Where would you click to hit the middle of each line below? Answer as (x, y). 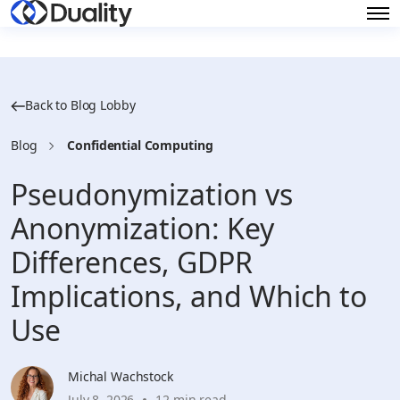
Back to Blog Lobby (80, 105)
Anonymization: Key (142, 228)
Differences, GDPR (132, 262)
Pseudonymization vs (152, 194)
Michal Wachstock (121, 376)
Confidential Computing (140, 145)
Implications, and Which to (189, 296)
